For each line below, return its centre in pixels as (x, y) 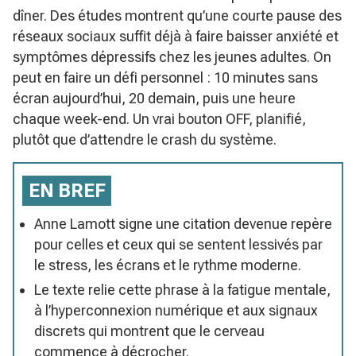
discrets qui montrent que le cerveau (149, 331)
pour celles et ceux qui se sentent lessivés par (178, 244)
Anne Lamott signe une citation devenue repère (183, 223)
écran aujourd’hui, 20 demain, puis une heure (154, 98)
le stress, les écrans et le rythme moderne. (168, 265)
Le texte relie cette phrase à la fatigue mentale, (182, 289)
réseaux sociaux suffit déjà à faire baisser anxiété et (176, 36)
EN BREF (67, 190)
